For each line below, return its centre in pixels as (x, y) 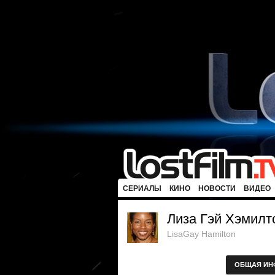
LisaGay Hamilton (201, 234)
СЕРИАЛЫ (142, 188)
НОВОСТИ (217, 188)
